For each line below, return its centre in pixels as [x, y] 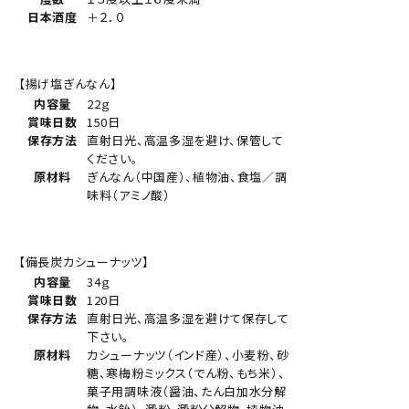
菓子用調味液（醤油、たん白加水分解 [187, 392]
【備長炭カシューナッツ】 [84, 262]
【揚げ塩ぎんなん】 [68, 84]
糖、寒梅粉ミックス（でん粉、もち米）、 [186, 373]
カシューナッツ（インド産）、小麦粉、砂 [188, 355]
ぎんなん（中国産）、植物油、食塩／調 [187, 177]
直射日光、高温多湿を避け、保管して [185, 141]
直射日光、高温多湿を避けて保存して [188, 319]
